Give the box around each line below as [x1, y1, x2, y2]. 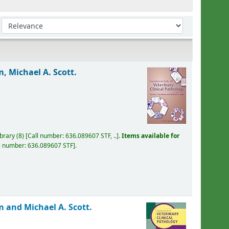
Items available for [122, 131, 180, 141]
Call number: [28, 131, 66, 141]
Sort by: [1, 17, 29, 28]
